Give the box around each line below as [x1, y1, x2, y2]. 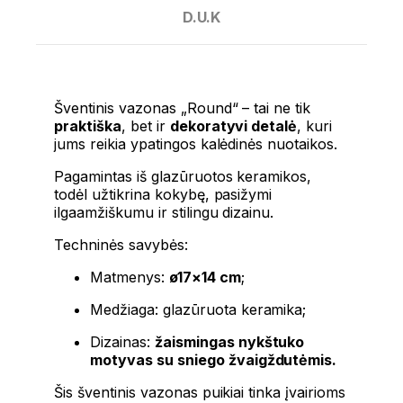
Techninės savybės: [54, 235, 188, 254]
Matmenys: [90, 267, 169, 286]
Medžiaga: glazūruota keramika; [90, 300, 307, 318]
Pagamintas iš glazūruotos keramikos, [54, 166, 312, 185]
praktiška [54, 116, 121, 135]
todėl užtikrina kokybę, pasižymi [54, 184, 273, 203]
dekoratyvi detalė [169, 116, 298, 135]
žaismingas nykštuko [154, 332, 305, 351]
